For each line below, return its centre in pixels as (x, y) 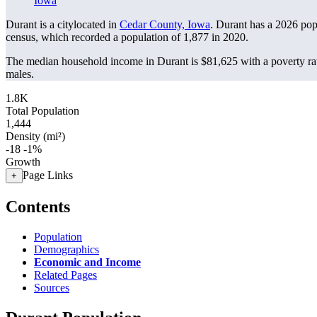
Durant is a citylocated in (63, 24)
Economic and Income (87, 262)
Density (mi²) (35, 136)
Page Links (48, 175)
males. (20, 74)
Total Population (42, 111)
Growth (23, 162)
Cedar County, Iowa (165, 24)
